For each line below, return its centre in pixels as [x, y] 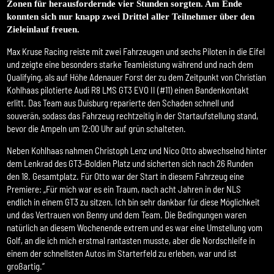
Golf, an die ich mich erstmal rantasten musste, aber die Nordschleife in [131, 240]
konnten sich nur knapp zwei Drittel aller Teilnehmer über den [131, 16]
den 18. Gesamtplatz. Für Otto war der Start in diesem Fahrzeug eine [126, 176]
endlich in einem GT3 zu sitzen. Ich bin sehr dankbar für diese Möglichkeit [134, 202]
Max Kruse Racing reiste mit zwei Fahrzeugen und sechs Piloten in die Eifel [136, 51]
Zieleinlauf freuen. [43, 29]
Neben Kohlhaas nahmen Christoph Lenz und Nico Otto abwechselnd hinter [137, 150]
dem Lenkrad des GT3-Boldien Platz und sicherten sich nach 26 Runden [130, 163]
